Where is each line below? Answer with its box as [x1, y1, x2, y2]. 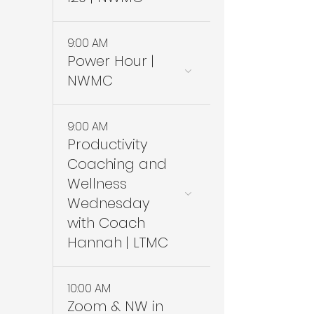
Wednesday [67, 193, 150, 213]
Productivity [67, 135, 148, 154]
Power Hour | [67, 51, 154, 71]
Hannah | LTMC [67, 233, 168, 252]
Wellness [67, 174, 127, 193]
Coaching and [67, 154, 167, 174]
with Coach [67, 213, 145, 233]
